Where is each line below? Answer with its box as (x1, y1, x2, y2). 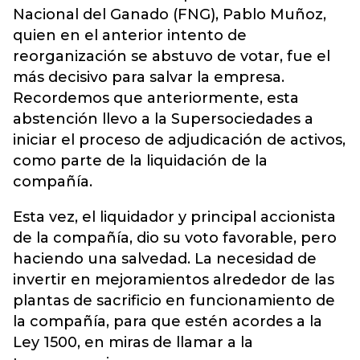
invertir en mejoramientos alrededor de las (13, 271, 334, 288)
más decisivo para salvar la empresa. (13, 68, 284, 86)
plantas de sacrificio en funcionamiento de (13, 292, 335, 309)
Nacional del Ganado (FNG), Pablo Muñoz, (13, 6, 326, 23)
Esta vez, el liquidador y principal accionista (13, 208, 336, 226)
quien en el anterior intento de (13, 27, 247, 44)
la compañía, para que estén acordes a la (13, 313, 322, 330)
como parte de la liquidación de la (13, 152, 268, 170)
